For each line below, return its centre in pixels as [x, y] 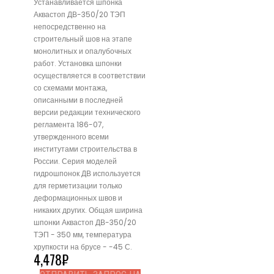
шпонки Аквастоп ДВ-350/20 [85, 223]
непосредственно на [70, 27]
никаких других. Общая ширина [88, 210]
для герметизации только [78, 186]
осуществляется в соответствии [90, 76]
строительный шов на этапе [83, 39]
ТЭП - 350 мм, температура [83, 235]
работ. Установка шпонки [78, 64]
